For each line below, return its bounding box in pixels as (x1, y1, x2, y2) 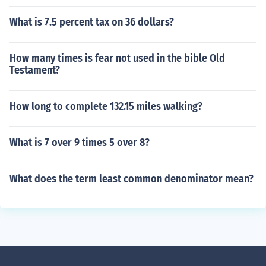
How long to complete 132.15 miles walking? (9, 100, 202, 113)
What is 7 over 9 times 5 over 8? (9, 136, 150, 149)
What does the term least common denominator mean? (9, 172, 254, 185)
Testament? (9, 64, 60, 77)
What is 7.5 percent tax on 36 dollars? (9, 15, 174, 28)
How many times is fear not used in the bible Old (9, 52, 225, 65)
